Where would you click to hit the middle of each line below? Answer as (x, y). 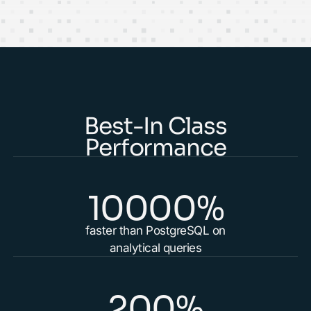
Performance (155, 145)
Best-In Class (155, 124)
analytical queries (155, 247)
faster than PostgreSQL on (155, 230)
